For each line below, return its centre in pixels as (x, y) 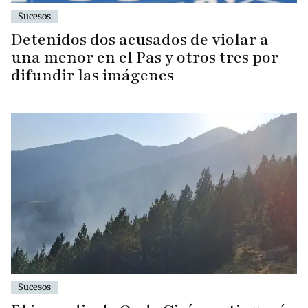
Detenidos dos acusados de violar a (140, 39)
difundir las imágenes (92, 75)
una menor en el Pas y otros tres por (145, 57)
